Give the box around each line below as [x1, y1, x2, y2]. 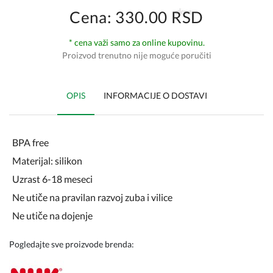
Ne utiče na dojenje [12, 210, 93, 221]
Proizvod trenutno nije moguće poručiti [62, 50, 211, 60]
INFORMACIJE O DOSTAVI [103, 90, 207, 101]
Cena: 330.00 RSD [69, 7, 204, 27]
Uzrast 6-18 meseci [12, 173, 93, 185]
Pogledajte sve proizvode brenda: [9, 239, 134, 249]
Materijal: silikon [12, 155, 82, 166]
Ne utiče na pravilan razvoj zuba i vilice [12, 191, 172, 203]
